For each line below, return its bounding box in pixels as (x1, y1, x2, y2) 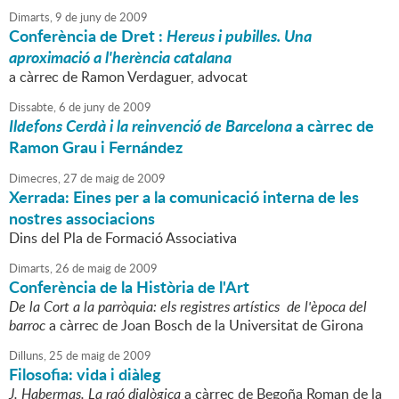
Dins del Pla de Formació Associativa (9, 228, 237, 248)
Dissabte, (9, 99, 56, 116)
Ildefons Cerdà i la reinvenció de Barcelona (9, 114, 292, 138)
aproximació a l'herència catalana (9, 45, 232, 69)
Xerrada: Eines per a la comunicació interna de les (9, 185, 359, 209)
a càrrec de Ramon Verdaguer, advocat (9, 67, 248, 87)
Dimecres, (9, 170, 61, 187)
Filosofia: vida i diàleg (9, 362, 161, 387)
